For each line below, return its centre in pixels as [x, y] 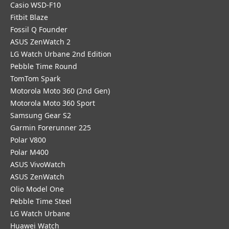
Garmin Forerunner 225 [51, 128]
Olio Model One [37, 189]
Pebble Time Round [44, 66]
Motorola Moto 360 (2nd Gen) [60, 91]
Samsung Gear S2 [41, 115]
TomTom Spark [35, 78]
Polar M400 [29, 152]
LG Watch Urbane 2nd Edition [61, 54]
